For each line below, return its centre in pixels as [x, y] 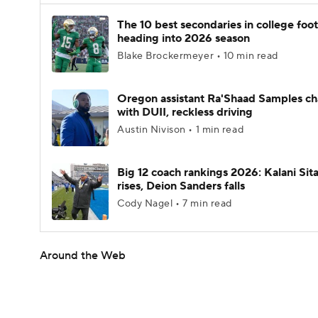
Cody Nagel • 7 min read [175, 204]
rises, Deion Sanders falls [181, 186]
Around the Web [83, 256]
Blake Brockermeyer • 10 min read [198, 56]
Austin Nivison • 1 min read [181, 130]
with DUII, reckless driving [185, 112]
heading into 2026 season [183, 38]
